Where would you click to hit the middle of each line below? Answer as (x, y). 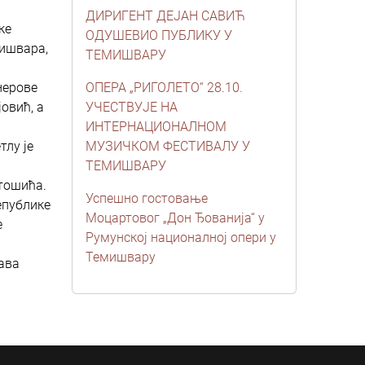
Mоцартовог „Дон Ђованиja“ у (175, 218)
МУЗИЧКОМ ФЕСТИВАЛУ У (168, 146)
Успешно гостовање (147, 198)
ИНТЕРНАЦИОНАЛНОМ (156, 127)
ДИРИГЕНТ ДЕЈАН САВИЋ (165, 16)
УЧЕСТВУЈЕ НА (132, 107)
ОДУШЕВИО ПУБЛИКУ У (159, 35)
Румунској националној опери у (181, 237)
